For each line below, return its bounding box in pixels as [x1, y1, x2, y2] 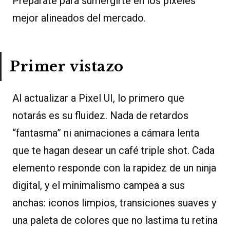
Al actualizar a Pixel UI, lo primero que [12, 92, 184, 105]
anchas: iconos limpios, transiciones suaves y [12, 197, 216, 209]
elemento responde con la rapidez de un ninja [12, 162, 216, 175]
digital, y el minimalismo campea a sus [12, 179, 185, 192]
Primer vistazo [10, 57, 124, 75]
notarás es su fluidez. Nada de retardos [12, 109, 188, 122]
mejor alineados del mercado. [12, 11, 146, 24]
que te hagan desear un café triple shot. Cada [12, 144, 215, 157]
